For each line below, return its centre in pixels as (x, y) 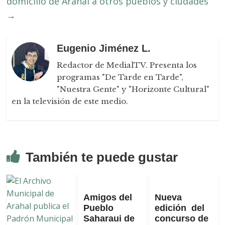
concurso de (181, 219)
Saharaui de (109, 219)
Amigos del (107, 198)
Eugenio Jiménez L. (104, 48)
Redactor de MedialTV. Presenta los (127, 65)
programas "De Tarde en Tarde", (120, 77)
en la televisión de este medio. (70, 101)
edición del (179, 208)
